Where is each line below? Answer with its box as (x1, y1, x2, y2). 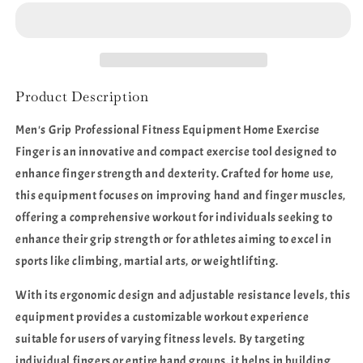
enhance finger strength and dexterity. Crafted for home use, (15, 166, 335, 181)
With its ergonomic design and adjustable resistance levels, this (15, 288, 351, 303)
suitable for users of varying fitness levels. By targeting (15, 331, 305, 347)
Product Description (15, 88, 149, 105)
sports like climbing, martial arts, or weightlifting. (15, 254, 279, 269)
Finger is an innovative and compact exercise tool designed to (15, 144, 337, 160)
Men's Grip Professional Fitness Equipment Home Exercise (15, 122, 321, 138)
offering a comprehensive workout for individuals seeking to (15, 210, 333, 225)
